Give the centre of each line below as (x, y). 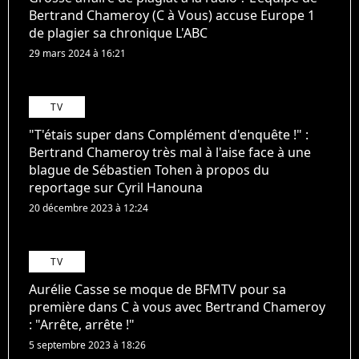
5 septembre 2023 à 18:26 (87, 345)
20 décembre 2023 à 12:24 (89, 208)
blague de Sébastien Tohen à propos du (149, 170)
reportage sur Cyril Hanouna (116, 188)
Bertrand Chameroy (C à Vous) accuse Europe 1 (172, 16)
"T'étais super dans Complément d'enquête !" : (169, 135)
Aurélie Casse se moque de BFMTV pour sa (157, 290)
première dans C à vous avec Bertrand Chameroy (177, 307)
